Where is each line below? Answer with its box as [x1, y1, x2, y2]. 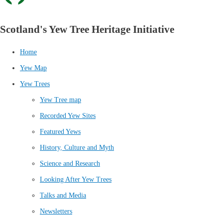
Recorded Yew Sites [40, 111, 96, 119]
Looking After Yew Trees [40, 175, 111, 183]
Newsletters [40, 207, 72, 215]
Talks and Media [40, 191, 86, 199]
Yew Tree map [40, 96, 81, 104]
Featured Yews [40, 127, 81, 135]
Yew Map [20, 64, 47, 72]
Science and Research [40, 159, 100, 167]
